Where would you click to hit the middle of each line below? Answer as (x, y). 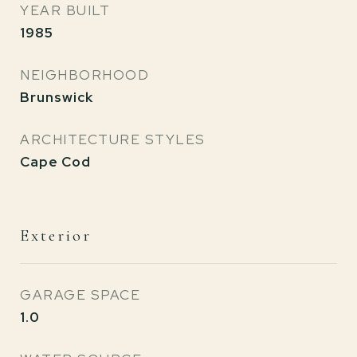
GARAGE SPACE (80, 295)
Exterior (56, 235)
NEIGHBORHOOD (84, 75)
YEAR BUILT (65, 10)
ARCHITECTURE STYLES (113, 139)
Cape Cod (55, 162)
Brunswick (57, 97)
